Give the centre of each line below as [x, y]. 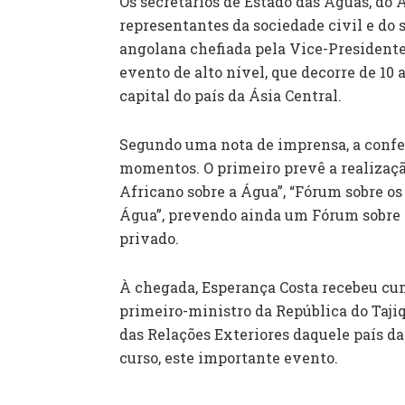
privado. [149, 238]
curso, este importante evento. [229, 357]
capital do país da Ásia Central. [231, 95]
